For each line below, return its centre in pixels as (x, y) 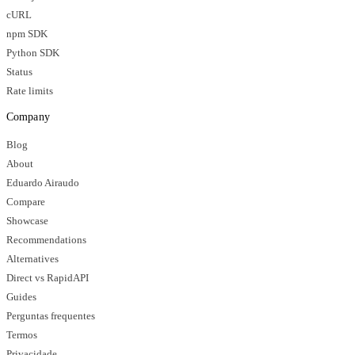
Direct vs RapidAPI (48, 278)
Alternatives (32, 259)
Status (19, 72)
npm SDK (27, 34)
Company (28, 116)
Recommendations (46, 240)
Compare (26, 202)
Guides (21, 297)
